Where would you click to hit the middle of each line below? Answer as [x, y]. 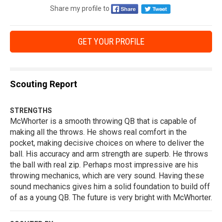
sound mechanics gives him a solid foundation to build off [110, 187]
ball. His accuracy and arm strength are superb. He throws [109, 154]
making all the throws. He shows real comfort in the [98, 132]
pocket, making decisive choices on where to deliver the [107, 143]
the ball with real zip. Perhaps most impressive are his [104, 165]
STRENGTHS [31, 111]
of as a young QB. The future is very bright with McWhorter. [111, 198]
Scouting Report [44, 84]
